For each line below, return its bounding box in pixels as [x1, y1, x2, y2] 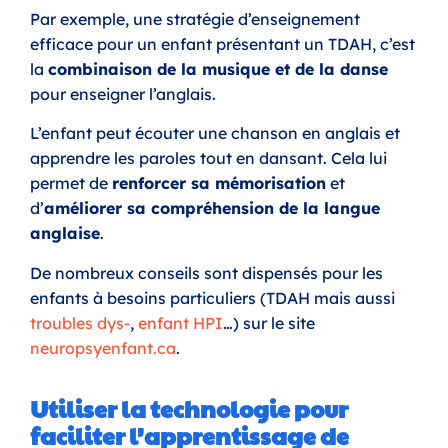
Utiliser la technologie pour [30, 392, 348, 426]
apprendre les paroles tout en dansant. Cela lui [30, 148, 387, 169]
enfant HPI [138, 312, 223, 333]
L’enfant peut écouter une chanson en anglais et [30, 123, 400, 144]
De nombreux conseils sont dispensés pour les [30, 262, 383, 283]
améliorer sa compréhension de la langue [44, 198, 380, 219]
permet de [30, 173, 112, 194]
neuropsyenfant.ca [30, 337, 176, 358]
